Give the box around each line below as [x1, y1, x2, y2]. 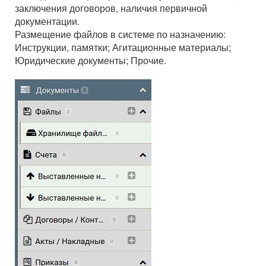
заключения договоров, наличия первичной [15, 1, 207, 15]
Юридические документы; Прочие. [15, 53, 166, 68]
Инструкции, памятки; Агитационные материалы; [15, 40, 231, 55]
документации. [15, 14, 80, 28]
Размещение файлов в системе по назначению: [15, 27, 226, 42]
